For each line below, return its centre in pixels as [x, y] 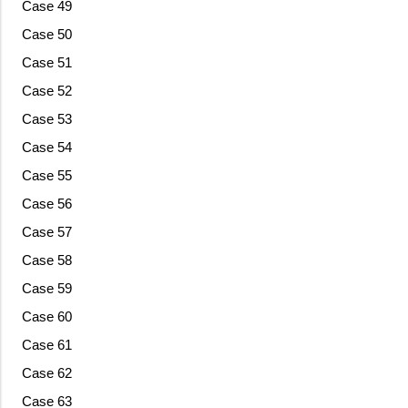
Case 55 [46, 176]
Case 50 [46, 35]
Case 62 [46, 373]
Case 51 [46, 63]
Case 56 [46, 204]
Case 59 [46, 289]
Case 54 [46, 148]
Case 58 [46, 260]
